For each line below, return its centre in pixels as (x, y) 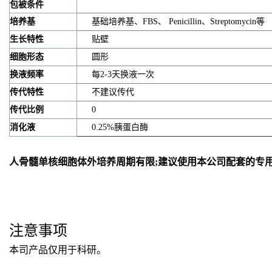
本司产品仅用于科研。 (58, 250)
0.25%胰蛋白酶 (120, 127)
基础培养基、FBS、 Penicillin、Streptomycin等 (178, 22)
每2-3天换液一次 (123, 74)
